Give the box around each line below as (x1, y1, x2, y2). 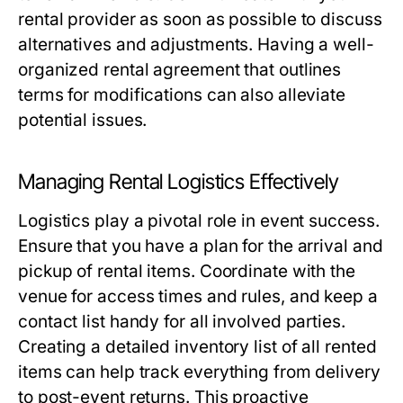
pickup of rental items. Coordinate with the (18, 261, 355, 282)
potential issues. (18, 110, 148, 131)
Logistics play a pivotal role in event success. (18, 210, 380, 232)
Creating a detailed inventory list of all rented (18, 336, 377, 358)
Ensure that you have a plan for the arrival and (18, 236, 383, 257)
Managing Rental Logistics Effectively (18, 169, 339, 195)
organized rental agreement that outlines (18, 59, 342, 81)
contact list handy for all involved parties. (18, 311, 345, 333)
